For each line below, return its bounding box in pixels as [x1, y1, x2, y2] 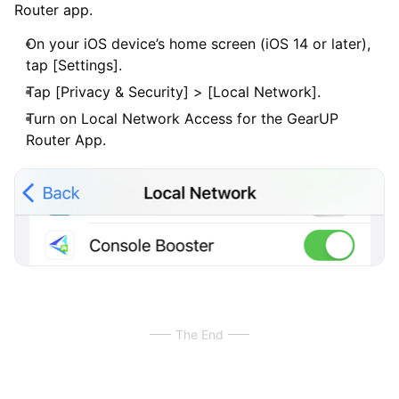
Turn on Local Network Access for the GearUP [26, 109, 338, 127]
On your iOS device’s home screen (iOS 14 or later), [26, 34, 370, 53]
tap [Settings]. [26, 55, 122, 74]
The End [175, 326, 224, 342]
